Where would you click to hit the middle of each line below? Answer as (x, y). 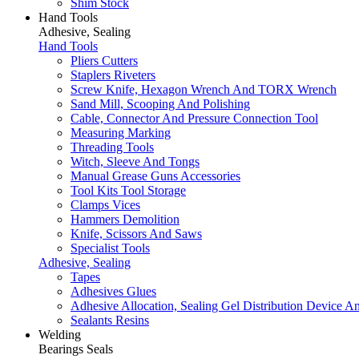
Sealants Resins (110, 320)
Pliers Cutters (104, 61)
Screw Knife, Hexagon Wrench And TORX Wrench (204, 89)
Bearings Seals (76, 349)
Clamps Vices (105, 205)
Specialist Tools (110, 248)
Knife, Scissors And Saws (136, 234)
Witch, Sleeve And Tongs (135, 161)
